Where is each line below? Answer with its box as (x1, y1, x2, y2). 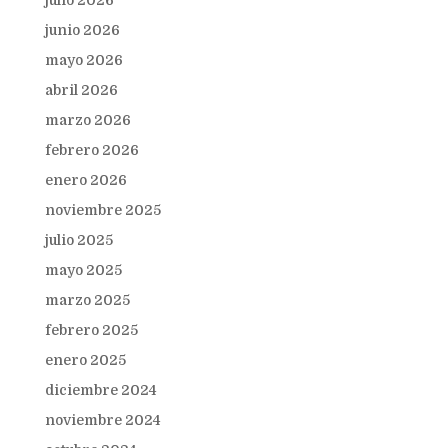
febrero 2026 (44, 141, 139, 158)
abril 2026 (44, 81, 118, 98)
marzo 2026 (44, 111, 131, 128)
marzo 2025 (44, 291, 130, 308)
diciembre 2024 (44, 381, 157, 398)
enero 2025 (44, 351, 126, 368)
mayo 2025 (44, 261, 122, 278)
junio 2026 (44, 21, 120, 38)
